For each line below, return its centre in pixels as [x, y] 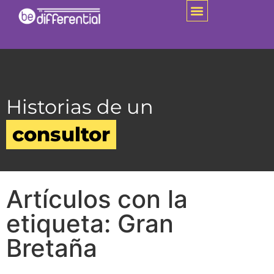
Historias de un [80, 107]
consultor [61, 134]
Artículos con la [97, 199]
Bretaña [52, 248]
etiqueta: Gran [90, 224]
